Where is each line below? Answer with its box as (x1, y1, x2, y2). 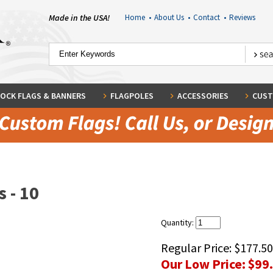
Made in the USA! (49, 12, 110, 23)
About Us (154, 12, 188, 23)
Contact (193, 12, 224, 23)
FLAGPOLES (110, 90, 154, 101)
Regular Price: (161, 240, 234, 255)
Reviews (229, 12, 255, 23)
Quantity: (161, 217, 196, 228)
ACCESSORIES (177, 90, 229, 101)
